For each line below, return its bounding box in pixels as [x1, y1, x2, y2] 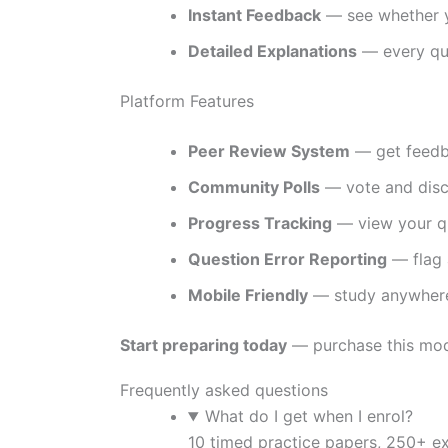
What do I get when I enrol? [204, 406, 413, 427]
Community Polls [188, 176, 320, 197]
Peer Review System [188, 140, 350, 161]
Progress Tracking [188, 212, 332, 233]
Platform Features [120, 90, 254, 111]
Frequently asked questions [120, 380, 328, 401]
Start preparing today [120, 334, 287, 355]
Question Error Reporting [188, 248, 387, 269]
